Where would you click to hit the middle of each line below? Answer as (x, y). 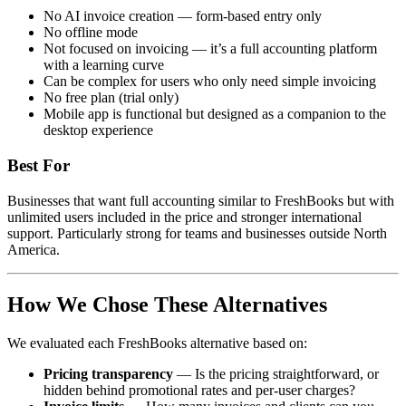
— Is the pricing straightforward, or (276, 373)
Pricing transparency (108, 373)
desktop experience (98, 130)
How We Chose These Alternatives (167, 304)
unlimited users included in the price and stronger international (184, 217)
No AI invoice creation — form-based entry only (183, 16)
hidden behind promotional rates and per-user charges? (199, 390)
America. (34, 249)
